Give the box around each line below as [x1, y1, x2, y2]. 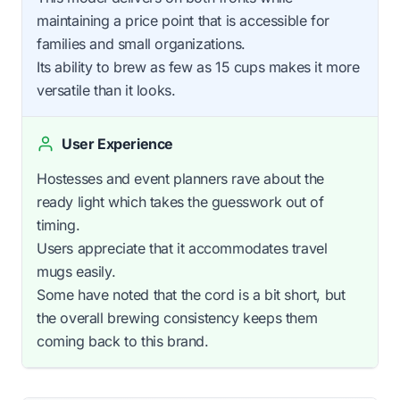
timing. [37, 216, 80, 235]
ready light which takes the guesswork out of [37, 193, 324, 212]
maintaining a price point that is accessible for [37, 12, 329, 30]
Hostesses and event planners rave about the [37, 170, 324, 188]
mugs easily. [37, 262, 116, 281]
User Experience [62, 135, 173, 154]
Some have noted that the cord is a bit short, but [37, 286, 346, 304]
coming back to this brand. [37, 332, 209, 351]
